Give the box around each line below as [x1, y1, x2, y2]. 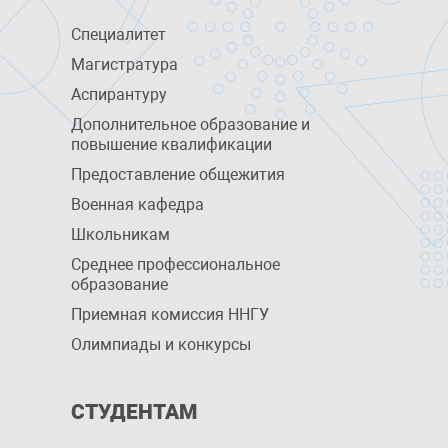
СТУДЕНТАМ [70, 400, 197, 424]
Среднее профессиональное [70, 255, 280, 274]
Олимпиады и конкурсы [70, 335, 251, 354]
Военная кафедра [70, 195, 204, 214]
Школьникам [70, 225, 170, 244]
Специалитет [70, 25, 166, 44]
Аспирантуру [70, 85, 167, 104]
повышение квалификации [70, 135, 272, 154]
